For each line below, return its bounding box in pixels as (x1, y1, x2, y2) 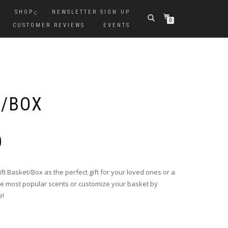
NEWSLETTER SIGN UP (52, 9, 130, 15)
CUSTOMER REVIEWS (13, 22, 85, 28)
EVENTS (103, 22, 130, 28)
